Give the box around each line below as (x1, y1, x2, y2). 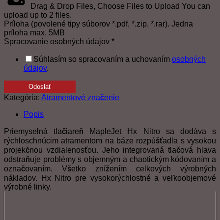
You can (182, 2, 210, 11)
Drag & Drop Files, (30, 2, 97, 11)
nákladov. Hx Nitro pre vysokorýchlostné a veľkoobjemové (4, 174, 216, 183)
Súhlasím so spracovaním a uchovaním (33, 55, 172, 64)
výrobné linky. (4, 183, 52, 192)
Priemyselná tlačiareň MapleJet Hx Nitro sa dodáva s (4, 127, 216, 136)
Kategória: (4, 93, 41, 102)
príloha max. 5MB (4, 28, 65, 37)
